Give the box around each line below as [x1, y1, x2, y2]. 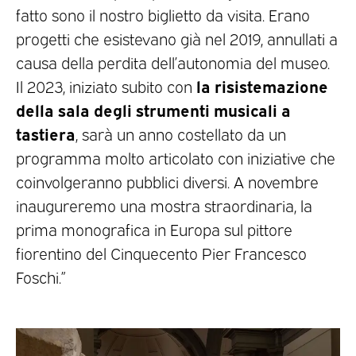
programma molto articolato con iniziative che [16, 146, 335, 168]
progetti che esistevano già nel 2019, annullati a [16, 27, 338, 48]
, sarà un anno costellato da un [75, 122, 286, 144]
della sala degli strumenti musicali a [16, 98, 291, 120]
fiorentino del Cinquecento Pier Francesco [16, 242, 307, 263]
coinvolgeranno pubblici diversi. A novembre [16, 170, 319, 192]
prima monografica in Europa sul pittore [16, 218, 292, 239]
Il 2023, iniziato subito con [16, 75, 196, 96]
